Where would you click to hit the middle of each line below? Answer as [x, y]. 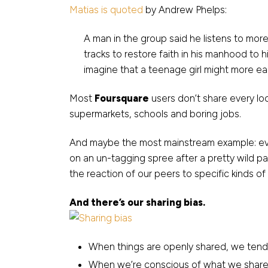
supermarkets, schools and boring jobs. [155, 113]
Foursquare [122, 98]
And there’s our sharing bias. [137, 202]
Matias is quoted [106, 9]
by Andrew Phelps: [185, 9]
